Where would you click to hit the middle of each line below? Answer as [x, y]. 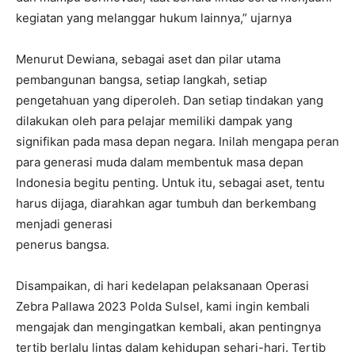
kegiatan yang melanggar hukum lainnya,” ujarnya [154, 18]
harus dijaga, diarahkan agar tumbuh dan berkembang [166, 203]
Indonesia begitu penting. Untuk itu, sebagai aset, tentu [170, 183]
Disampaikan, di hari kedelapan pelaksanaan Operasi [162, 286]
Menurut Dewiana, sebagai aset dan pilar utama [148, 59]
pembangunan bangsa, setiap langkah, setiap [141, 80]
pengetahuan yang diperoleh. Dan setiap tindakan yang [170, 100]
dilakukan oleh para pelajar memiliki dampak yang [154, 121]
